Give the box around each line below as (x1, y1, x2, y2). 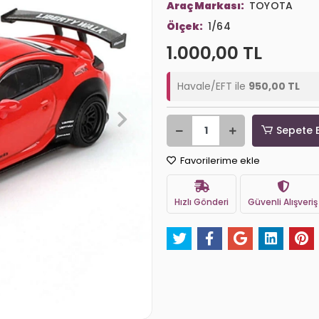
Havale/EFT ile (177, 79, 249, 93)
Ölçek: (167, 19, 204, 33)
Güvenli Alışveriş (248, 195, 318, 208)
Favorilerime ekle (178, 154, 260, 167)
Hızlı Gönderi (174, 195, 229, 208)
